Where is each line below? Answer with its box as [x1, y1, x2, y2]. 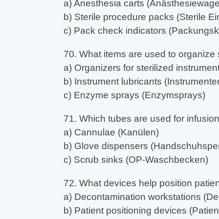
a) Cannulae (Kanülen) [63, 127, 159, 138]
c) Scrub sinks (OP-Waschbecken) [63, 154, 208, 165]
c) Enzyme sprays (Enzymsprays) [63, 90, 205, 101]
